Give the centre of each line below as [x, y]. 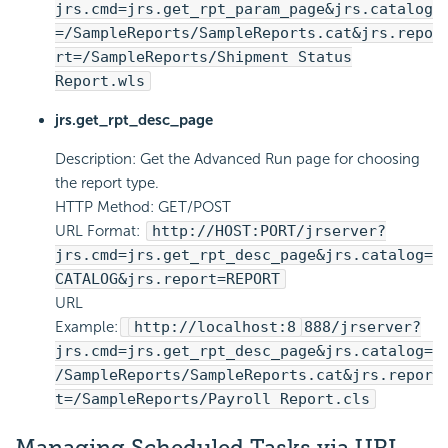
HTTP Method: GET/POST [143, 207]
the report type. [107, 183]
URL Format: [99, 231]
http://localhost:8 [215, 327]
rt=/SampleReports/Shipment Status [203, 57]
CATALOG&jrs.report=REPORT [167, 279]
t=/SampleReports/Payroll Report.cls [212, 399]
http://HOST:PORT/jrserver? [269, 231]
